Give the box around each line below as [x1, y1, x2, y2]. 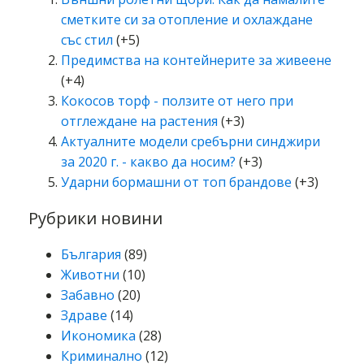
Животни [61, 266, 119, 284]
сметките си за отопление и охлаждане [61, 11, 313, 29]
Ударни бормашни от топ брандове [61, 173, 292, 192]
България [61, 245, 121, 264]
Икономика [61, 327, 136, 345]
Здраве [61, 306, 107, 325]
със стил [61, 31, 113, 50]
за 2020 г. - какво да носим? [61, 153, 236, 171]
